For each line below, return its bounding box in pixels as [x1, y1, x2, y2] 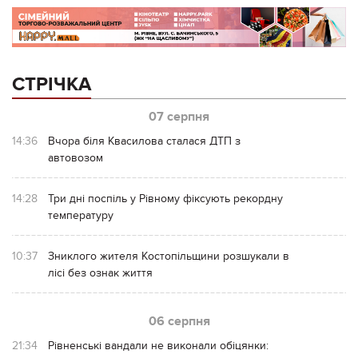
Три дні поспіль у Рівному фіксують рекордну [48, 191, 283, 205]
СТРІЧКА [12, 72, 91, 96]
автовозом [48, 150, 103, 165]
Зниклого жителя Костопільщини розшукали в [48, 249, 289, 263]
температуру [48, 208, 113, 222]
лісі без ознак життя [48, 265, 153, 280]
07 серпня [149, 108, 209, 125]
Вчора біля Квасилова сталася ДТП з [48, 133, 241, 148]
